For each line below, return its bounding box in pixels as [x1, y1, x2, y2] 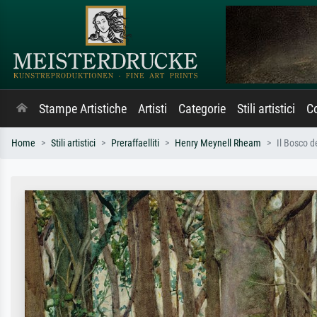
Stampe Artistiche [39, 102, 127, 116]
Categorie [178, 102, 226, 116]
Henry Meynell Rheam [175, 137, 261, 149]
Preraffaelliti [111, 137, 159, 149]
